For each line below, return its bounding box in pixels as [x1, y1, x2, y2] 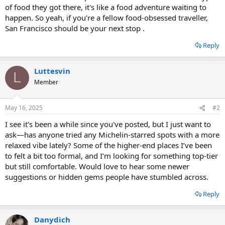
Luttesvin [34, 65, 70, 76]
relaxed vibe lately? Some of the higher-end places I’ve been [5, 140, 212, 150]
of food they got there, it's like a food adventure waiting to [5, 2, 206, 12]
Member [34, 77, 58, 86]
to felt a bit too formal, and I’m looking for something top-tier [5, 151, 218, 161]
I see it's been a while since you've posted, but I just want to [5, 119, 211, 129]
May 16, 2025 [5, 103, 43, 112]
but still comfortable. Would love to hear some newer [5, 161, 189, 171]
